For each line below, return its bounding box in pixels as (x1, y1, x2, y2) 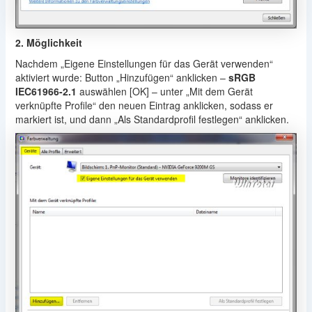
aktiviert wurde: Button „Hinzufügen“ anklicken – (15, 70, 228, 84)
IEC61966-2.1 (15, 84, 77, 98)
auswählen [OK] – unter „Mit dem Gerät (76, 84, 253, 98)
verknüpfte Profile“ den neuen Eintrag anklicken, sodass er (15, 97, 273, 112)
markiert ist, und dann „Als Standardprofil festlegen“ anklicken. (15, 111, 289, 126)
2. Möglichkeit (15, 35, 82, 49)
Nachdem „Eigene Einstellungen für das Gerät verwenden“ (15, 56, 273, 70)
